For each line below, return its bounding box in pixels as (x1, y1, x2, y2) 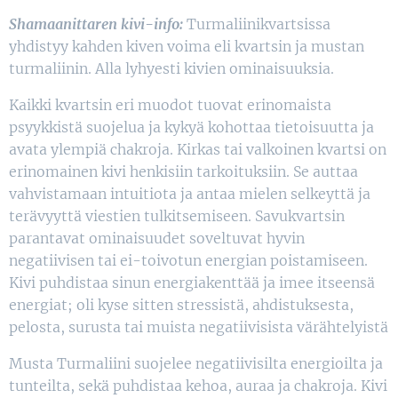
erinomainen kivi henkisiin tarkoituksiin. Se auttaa (9, 162, 358, 180)
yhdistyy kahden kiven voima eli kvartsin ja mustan (9, 36, 364, 55)
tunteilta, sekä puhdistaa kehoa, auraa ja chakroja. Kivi (9, 376, 387, 394)
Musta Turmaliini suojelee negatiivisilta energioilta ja (9, 354, 383, 372)
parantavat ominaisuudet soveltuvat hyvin (9, 228, 305, 247)
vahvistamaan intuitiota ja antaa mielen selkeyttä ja (9, 184, 370, 203)
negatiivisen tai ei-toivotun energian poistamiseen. (9, 251, 368, 269)
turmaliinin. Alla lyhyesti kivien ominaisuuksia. (9, 59, 338, 77)
